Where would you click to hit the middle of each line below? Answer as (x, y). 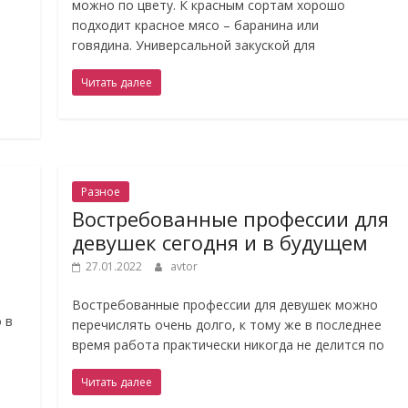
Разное (101, 192)
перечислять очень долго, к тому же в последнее (227, 325)
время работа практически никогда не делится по (229, 345)
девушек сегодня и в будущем (220, 242)
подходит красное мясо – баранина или (196, 25)
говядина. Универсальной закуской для (194, 45)
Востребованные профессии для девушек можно (225, 305)
